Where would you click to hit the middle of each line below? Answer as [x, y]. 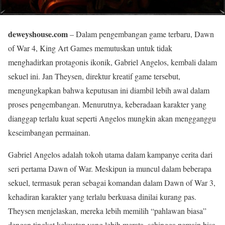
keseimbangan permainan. [49, 132]
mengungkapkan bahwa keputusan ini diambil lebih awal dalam [109, 90]
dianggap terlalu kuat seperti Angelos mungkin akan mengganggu [112, 118]
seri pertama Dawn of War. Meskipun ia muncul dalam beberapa [110, 168]
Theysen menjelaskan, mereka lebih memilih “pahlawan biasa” [107, 210]
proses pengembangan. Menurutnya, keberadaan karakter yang [107, 104]
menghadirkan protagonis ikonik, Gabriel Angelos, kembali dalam [113, 62]
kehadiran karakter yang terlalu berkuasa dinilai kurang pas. [102, 196]
